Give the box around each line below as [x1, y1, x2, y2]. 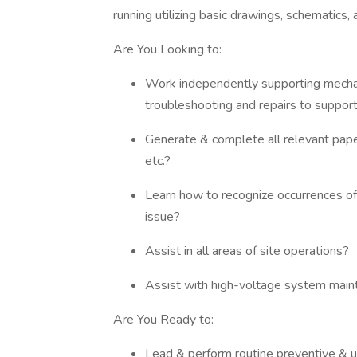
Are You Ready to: [113, 311, 220, 328]
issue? [145, 208, 186, 226]
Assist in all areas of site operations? [145, 242, 352, 260]
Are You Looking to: [113, 41, 225, 58]
